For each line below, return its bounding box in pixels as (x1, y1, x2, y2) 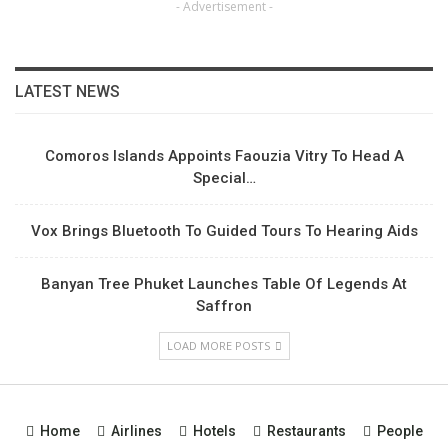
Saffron (196, 296, 252, 315)
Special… (192, 168, 256, 187)
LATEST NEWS (15, 82, 120, 101)
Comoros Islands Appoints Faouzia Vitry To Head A (44, 146, 404, 165)
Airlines (110, 422, 162, 439)
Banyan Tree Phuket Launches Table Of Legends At (41, 274, 407, 293)
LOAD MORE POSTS (166, 337, 273, 353)
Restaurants (266, 422, 346, 439)
